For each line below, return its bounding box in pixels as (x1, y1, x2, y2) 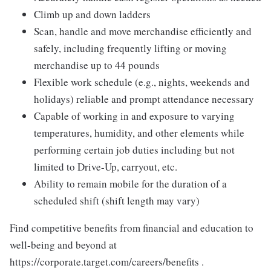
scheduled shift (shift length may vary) (34, 194, 200, 208)
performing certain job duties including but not (34, 143, 235, 157)
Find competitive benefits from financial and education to (10, 221, 253, 235)
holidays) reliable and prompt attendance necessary (34, 92, 254, 106)
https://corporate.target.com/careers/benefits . (10, 255, 204, 269)
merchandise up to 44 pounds (34, 58, 160, 73)
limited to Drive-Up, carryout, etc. (34, 160, 177, 174)
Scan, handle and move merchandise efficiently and (34, 24, 252, 39)
